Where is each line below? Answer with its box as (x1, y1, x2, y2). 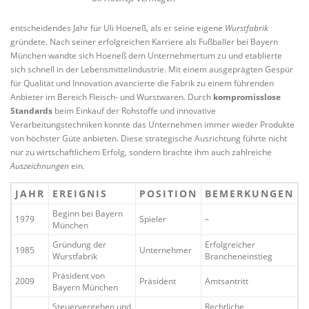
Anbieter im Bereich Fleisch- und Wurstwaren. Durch (10, 90, 213, 103)
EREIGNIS (52, 186, 108, 200)
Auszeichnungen (10, 159, 69, 172)
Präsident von (52, 269, 105, 281)
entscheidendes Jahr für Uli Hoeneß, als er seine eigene (10, 21, 225, 34)
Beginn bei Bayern (52, 207, 123, 219)
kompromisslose (213, 90, 281, 103)
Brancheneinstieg (205, 250, 272, 262)
